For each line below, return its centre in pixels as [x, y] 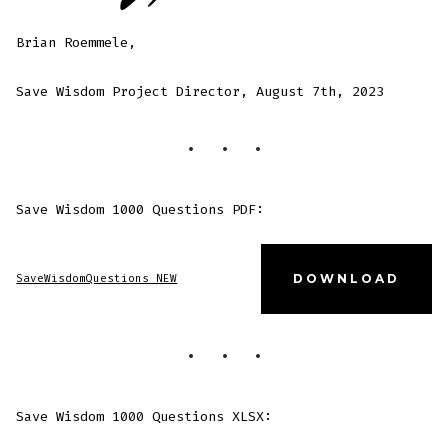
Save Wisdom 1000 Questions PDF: [140, 210]
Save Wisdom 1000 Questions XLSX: [144, 416]
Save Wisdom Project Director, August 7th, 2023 [200, 92]
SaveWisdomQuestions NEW [97, 278]
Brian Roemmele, [76, 43]
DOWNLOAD [346, 278]
